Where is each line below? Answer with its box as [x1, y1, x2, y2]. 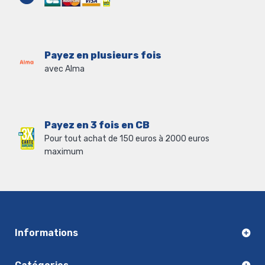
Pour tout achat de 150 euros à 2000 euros [44, 133, 209, 144]
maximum [44, 146, 83, 157]
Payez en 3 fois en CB [44, 119, 150, 131]
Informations [15, 227, 78, 238]
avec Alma [44, 63, 85, 74]
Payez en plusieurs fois [44, 49, 161, 61]
